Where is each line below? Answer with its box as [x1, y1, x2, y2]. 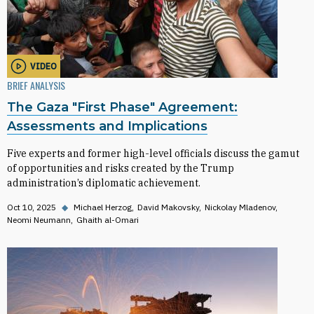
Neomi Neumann [7, 214, 71, 225]
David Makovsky [137, 202, 199, 212]
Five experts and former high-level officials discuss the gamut [7, 147, 299, 160]
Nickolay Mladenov [205, 202, 275, 212]
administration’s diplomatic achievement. [7, 177, 200, 189]
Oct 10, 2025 [7, 202, 56, 212]
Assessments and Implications [7, 118, 207, 134]
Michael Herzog [74, 202, 132, 212]
